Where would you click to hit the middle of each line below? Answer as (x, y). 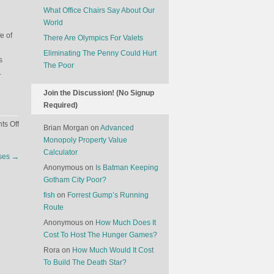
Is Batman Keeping (127, 168)
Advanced (117, 128)
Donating (34, 172)
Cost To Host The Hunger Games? (100, 235)
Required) (61, 105)
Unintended (38, 136)
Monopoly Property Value (85, 140)
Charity (30, 197)
